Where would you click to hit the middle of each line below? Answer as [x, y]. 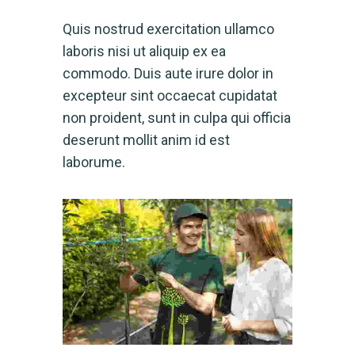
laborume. [94, 162]
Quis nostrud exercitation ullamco [168, 29]
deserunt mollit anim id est [146, 139]
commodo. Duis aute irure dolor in [168, 73]
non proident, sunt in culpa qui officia [177, 117]
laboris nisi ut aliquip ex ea [144, 51]
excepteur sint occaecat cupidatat [170, 95]
